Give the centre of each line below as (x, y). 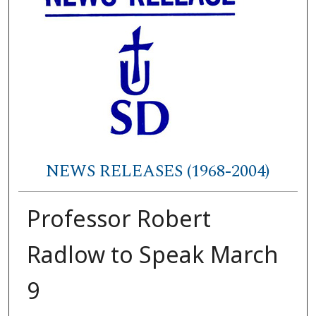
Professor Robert (119, 218)
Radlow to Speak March (152, 254)
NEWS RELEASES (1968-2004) (158, 172)
